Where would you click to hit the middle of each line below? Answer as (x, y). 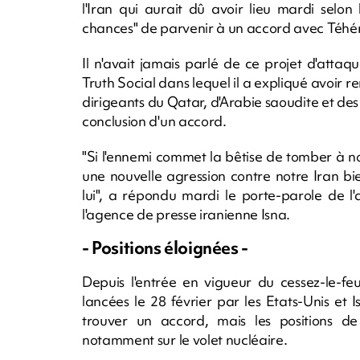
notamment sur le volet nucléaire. (185, 339)
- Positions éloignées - (165, 247)
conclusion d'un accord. (154, 121)
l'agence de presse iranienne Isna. (186, 214)
